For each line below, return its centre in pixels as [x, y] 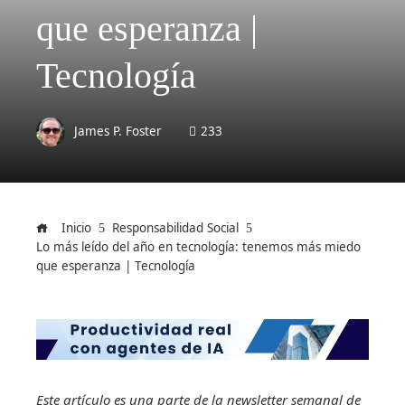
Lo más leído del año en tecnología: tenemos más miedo [198, 246]
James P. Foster [118, 131]
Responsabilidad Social [175, 227]
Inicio [75, 227]
